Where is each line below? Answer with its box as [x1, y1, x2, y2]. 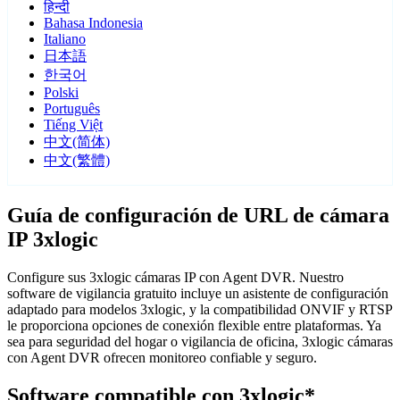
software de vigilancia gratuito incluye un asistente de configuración [7, 286, 388, 302]
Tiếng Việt [44, 117, 103, 133]
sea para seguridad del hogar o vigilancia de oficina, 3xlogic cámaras [7, 334, 393, 350]
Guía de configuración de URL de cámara [7, 204, 389, 228]
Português [44, 101, 100, 117]
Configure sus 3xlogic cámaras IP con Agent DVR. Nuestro [7, 270, 344, 286]
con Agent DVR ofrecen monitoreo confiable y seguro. [7, 350, 317, 366]
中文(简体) [44, 134, 110, 150]
